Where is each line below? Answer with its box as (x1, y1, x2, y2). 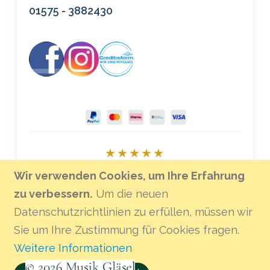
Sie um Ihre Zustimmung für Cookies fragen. (13, 224, 239, 236)
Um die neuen (95, 187, 168, 200)
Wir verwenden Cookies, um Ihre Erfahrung (13, 169, 245, 182)
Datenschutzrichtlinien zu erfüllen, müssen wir (13, 206, 253, 218)
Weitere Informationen (13, 242, 132, 254)
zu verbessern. (13, 187, 93, 200)
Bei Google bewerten (86, 169, 184, 180)
